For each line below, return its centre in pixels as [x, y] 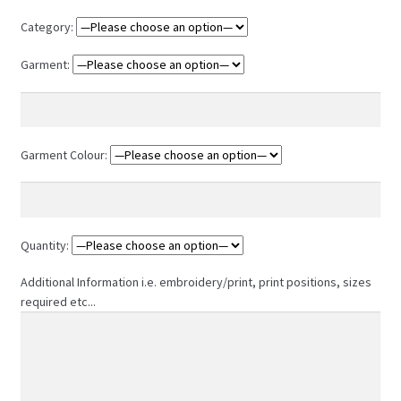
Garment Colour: [65, 154]
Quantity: [46, 245]
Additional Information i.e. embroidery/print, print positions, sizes [196, 282]
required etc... [58, 302]
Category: [48, 26]
